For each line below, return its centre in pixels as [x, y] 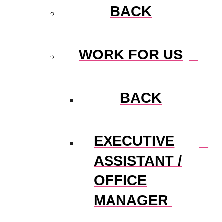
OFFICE [120, 180]
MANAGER [133, 200]
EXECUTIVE [134, 140]
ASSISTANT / [138, 160]
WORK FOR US [131, 54]
